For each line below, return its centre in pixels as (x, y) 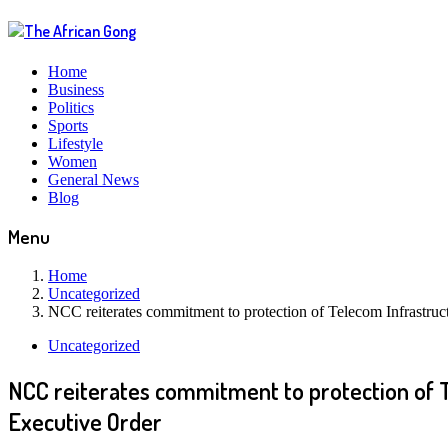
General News (93, 179)
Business (76, 89)
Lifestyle (75, 143)
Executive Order (85, 421)
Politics (71, 107)
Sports (68, 125)
